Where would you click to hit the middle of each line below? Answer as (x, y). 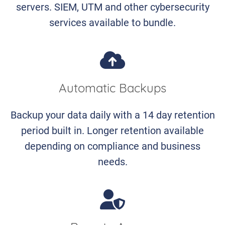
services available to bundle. (113, 22)
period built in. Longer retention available (113, 130)
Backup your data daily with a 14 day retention (113, 114)
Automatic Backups (113, 90)
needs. (113, 161)
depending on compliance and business (113, 145)
